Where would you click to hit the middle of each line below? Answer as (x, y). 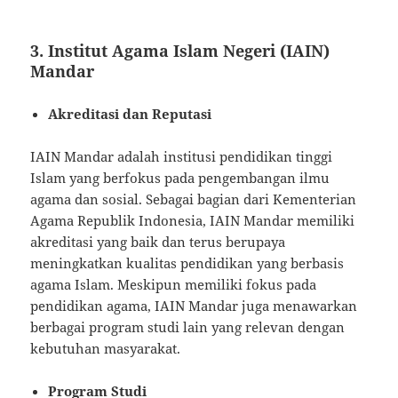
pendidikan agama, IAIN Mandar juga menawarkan (194, 305)
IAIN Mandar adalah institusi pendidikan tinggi (182, 156)
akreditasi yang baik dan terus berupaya (158, 241)
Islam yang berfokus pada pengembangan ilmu (180, 177)
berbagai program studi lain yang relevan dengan (188, 326)
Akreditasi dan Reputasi (130, 113)
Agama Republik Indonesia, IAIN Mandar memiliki (193, 220)
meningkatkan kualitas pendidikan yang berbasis (187, 263)
